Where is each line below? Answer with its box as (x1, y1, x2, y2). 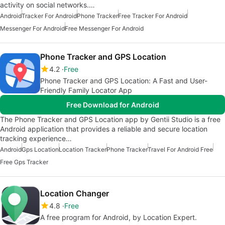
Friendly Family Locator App (40, 86, 132, 94)
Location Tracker (59, 146, 106, 153)
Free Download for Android (66, 100, 159, 109)
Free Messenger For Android (65, 25, 144, 32)
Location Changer (40, 188, 109, 198)
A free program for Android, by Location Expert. (40, 213, 197, 221)
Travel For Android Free (148, 146, 213, 153)
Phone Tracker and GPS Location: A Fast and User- (40, 76, 207, 85)
